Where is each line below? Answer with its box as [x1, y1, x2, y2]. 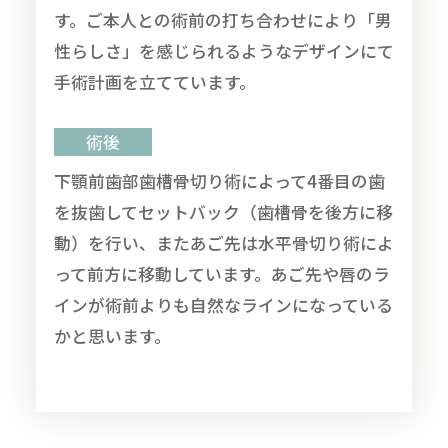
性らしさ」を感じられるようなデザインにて [53, 39, 394, 64]
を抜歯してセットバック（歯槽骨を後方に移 [53, 200, 393, 225]
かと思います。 [53, 324, 171, 349]
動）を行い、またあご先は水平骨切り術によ [53, 231, 394, 256]
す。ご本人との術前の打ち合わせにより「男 [53, 8, 392, 33]
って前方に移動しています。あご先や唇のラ [53, 262, 390, 287]
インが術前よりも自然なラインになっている [53, 293, 393, 318]
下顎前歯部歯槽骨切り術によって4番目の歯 [53, 169, 385, 194]
